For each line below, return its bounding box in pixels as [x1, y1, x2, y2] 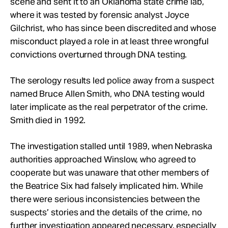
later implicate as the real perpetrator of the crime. [10, 101, 208, 112]
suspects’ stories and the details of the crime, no [10, 207, 202, 218]
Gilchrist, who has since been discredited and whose [10, 22, 216, 34]
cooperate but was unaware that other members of [10, 167, 210, 178]
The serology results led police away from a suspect [10, 75, 214, 86]
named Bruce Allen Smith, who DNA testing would [10, 88, 205, 99]
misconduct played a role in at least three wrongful [10, 36, 209, 47]
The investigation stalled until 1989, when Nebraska [10, 140, 212, 152]
